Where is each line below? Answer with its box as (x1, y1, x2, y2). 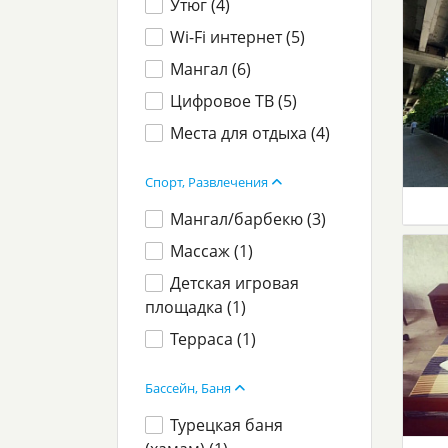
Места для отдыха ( (170, 122, 317, 144)
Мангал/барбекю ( (170, 208, 313, 230)
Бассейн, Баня (145, 379, 234, 397)
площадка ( (145, 296, 232, 318)
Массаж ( (170, 240, 240, 262)
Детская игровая (170, 272, 300, 294)
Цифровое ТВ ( (170, 90, 284, 112)
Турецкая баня (170, 414, 284, 436)
